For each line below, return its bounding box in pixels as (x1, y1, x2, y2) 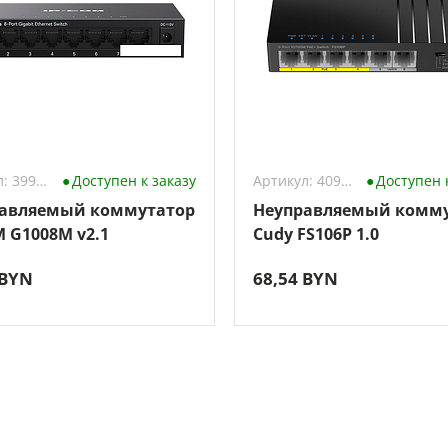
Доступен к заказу (71, 171, 196, 190)
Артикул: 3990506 (35, 171, 47, 190)
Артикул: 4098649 (340, 171, 352, 190)
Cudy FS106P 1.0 (252, 223, 379, 245)
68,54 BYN (252, 267, 338, 290)
